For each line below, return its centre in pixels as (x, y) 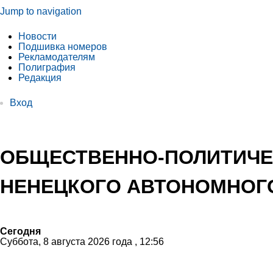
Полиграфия (47, 67)
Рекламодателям (57, 57)
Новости (37, 36)
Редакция (40, 78)
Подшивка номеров (63, 47)
